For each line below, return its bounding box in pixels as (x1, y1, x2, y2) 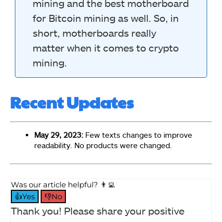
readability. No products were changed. (34, 140, 172, 150)
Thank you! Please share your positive (11, 205, 184, 217)
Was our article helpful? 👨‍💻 (11, 180, 115, 190)
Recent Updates (10, 90, 134, 113)
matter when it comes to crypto (33, 41, 179, 54)
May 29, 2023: (34, 130, 83, 139)
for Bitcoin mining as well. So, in (33, 11, 179, 24)
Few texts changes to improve (83, 130, 192, 139)
